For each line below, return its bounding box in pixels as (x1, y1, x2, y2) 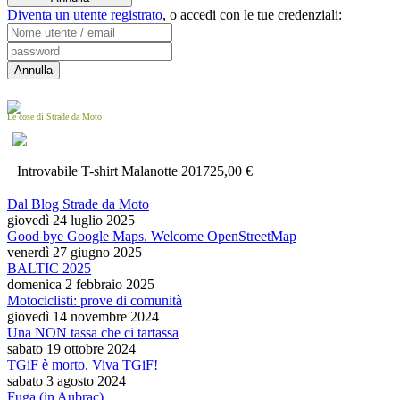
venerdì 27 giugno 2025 (7, 245, 142, 261)
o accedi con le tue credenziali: (170, 7, 342, 23)
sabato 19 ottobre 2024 (7, 341, 136, 357)
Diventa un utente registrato (7, 7, 162, 23)
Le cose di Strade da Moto (7, 112, 102, 122)
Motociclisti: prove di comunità (7, 293, 182, 309)
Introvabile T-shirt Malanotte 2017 (16, 163, 210, 179)
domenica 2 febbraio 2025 (7, 277, 154, 293)
